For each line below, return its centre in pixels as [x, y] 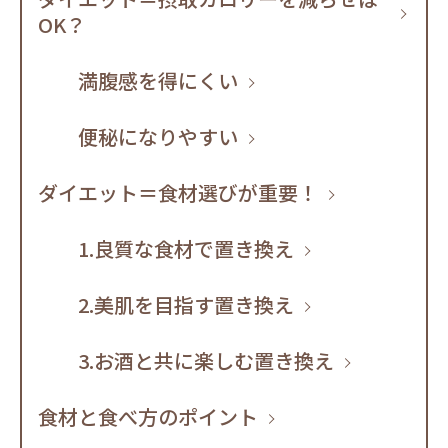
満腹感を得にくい [158, 81]
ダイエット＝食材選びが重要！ [178, 193]
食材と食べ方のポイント [148, 417]
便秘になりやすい [158, 137]
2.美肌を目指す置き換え [186, 305]
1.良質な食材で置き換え [186, 249]
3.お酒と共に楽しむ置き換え [206, 361]
